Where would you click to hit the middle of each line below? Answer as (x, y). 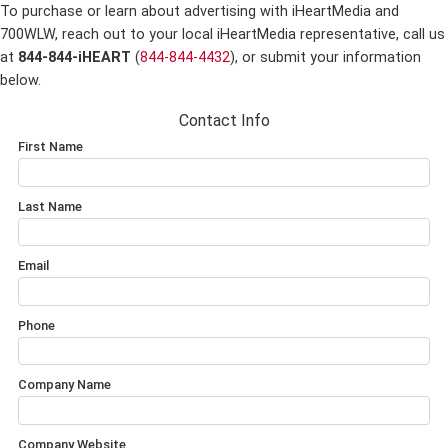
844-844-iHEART (74, 57)
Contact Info (224, 120)
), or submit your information (325, 57)
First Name (50, 146)
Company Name (64, 385)
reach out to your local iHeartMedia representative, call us (251, 34)
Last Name (50, 206)
